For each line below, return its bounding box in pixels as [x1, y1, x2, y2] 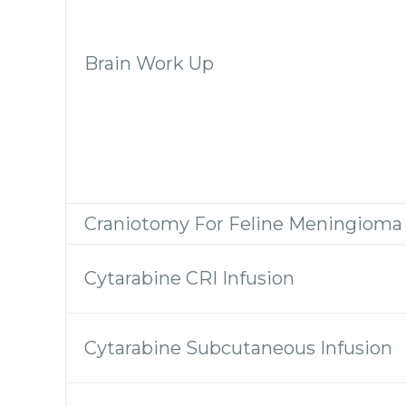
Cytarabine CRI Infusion [84, 266, 295, 289]
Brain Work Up [84, 52, 214, 74]
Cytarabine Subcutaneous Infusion [84, 336, 392, 359]
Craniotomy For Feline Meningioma [84, 212, 402, 235]
